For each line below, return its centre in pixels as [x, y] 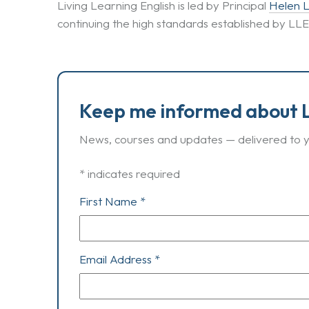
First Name [110, 201]
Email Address [117, 259]
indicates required [132, 174]
